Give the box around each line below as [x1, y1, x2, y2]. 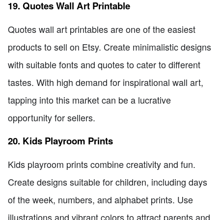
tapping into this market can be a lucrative [8, 93, 171, 107]
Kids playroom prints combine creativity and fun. [8, 158, 195, 171]
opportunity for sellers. [8, 111, 95, 124]
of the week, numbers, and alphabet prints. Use [8, 193, 193, 206]
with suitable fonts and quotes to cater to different [8, 58, 200, 71]
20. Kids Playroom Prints [8, 134, 113, 147]
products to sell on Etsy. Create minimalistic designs [8, 40, 211, 54]
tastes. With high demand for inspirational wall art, [8, 76, 203, 89]
